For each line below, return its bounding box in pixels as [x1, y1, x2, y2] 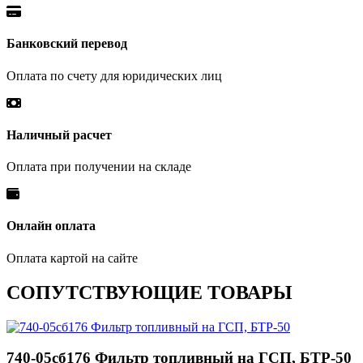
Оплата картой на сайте [6, 250, 138, 265]
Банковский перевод [6, 36, 127, 51]
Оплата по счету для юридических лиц [6, 68, 222, 83]
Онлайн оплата [6, 219, 96, 233]
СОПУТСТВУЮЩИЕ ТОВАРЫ [6, 281, 293, 303]
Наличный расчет [6, 127, 112, 142]
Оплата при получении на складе [6, 160, 191, 174]
